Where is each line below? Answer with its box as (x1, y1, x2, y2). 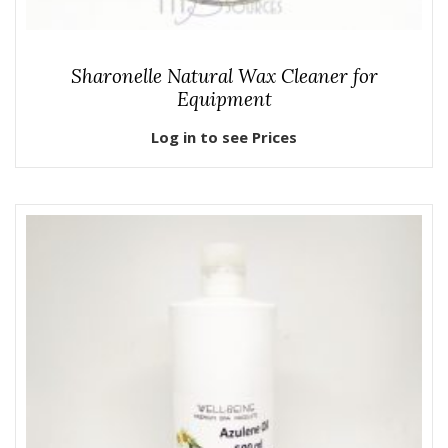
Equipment (176, 86, 272, 111)
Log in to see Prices (151, 127, 297, 148)
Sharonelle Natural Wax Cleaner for (70, 63, 378, 88)
